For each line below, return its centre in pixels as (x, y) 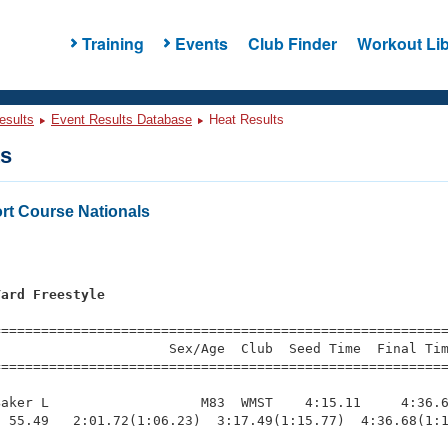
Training (112, 43)
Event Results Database (121, 119)
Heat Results (244, 119)
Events (201, 43)
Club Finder (292, 43)
